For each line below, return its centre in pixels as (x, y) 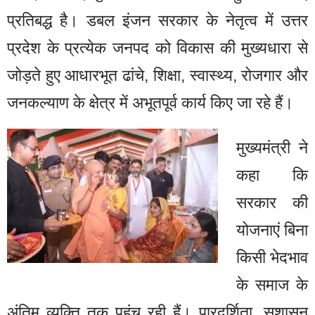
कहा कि (272, 175)
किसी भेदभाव (272, 258)
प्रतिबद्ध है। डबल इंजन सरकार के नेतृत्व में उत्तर (157, 20)
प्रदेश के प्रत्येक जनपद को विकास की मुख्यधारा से (157, 47)
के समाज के (272, 285)
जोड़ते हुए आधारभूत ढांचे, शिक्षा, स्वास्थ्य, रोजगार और (157, 75)
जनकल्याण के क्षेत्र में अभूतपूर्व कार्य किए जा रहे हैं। (150, 102)
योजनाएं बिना (272, 230)
